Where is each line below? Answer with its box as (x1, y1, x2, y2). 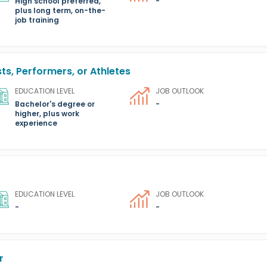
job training (15, 15, 60, 25)
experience (15, 118, 58, 128)
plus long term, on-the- (15, 5, 106, 15)
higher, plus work (15, 108, 80, 119)
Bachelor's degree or (15, 99, 95, 109)
